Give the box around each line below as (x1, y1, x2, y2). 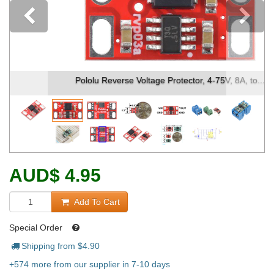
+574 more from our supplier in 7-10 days (9, 259, 170, 269)
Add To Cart (71, 197, 120, 207)
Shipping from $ (21, 241, 83, 251)
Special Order (9, 223, 65, 232)
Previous (53, 12, 126, 32)
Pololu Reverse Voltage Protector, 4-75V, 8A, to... (42, 75, 232, 85)
